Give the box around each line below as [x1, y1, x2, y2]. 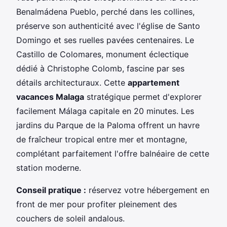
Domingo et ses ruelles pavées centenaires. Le [16, 34, 194, 45]
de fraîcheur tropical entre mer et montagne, [16, 134, 187, 144]
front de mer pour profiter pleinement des [16, 199, 177, 209]
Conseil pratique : [16, 184, 86, 195]
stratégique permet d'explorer [84, 91, 202, 102]
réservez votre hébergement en [86, 184, 209, 195]
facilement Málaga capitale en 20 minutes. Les [16, 105, 194, 116]
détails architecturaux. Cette [16, 77, 128, 88]
